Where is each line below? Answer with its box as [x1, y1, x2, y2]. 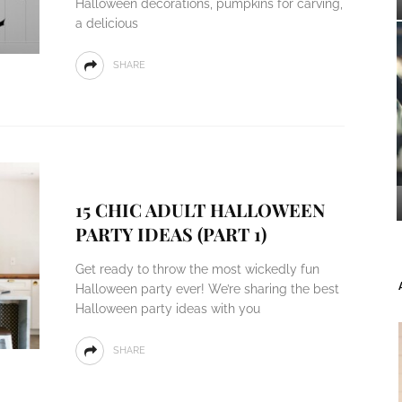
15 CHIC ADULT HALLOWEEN [74, 197, 325, 222]
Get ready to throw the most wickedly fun [74, 262, 319, 276]
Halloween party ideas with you [74, 301, 260, 316]
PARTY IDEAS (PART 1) [74, 222, 267, 246]
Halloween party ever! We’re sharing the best [74, 282, 339, 296]
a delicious [74, 16, 138, 31]
